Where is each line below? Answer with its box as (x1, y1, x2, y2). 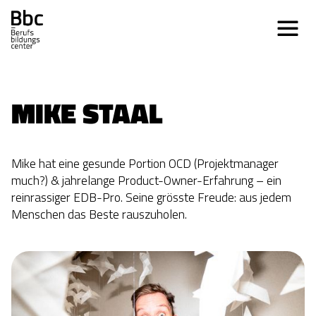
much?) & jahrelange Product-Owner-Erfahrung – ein (11, 171, 281, 190)
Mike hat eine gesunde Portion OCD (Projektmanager (11, 154, 279, 174)
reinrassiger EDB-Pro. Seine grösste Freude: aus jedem (11, 188, 291, 207)
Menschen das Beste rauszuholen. (11, 205, 187, 224)
